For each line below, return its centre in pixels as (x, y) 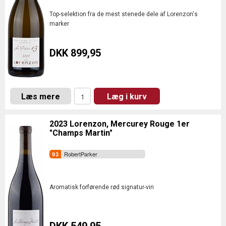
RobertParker (81, 154)
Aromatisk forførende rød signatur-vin (102, 187)
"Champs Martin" (81, 133)
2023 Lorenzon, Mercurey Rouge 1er (120, 124)
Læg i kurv (127, 97)
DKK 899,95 (75, 53)
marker (59, 24)
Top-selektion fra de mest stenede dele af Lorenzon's (124, 14)
